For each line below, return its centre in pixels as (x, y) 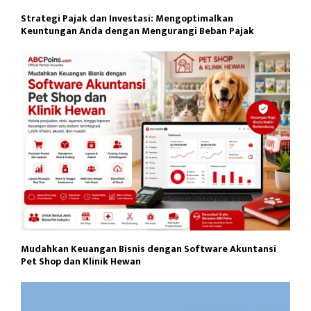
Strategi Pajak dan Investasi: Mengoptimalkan (127, 18)
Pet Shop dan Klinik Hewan (81, 262)
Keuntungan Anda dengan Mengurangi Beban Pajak (137, 31)
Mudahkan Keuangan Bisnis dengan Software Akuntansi (149, 249)
